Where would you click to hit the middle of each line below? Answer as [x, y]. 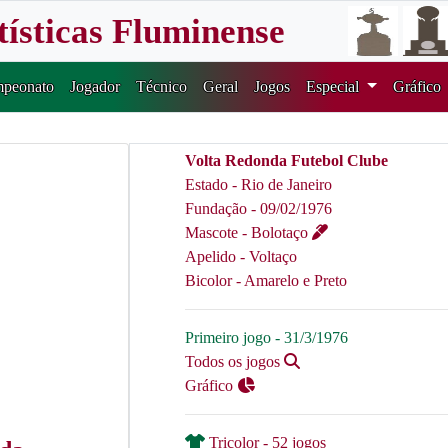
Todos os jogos [234, 361]
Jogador [95, 86]
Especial [335, 86]
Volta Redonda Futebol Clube [286, 160]
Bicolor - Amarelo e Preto [266, 280]
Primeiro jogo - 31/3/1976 [266, 337]
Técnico [162, 86]
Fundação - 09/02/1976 [258, 208]
